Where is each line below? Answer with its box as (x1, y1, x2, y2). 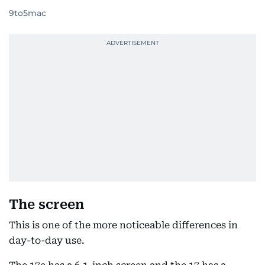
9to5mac (9, 8, 46, 18)
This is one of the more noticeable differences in (9, 219, 238, 231)
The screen (9, 197, 84, 212)
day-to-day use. (9, 235, 85, 246)
